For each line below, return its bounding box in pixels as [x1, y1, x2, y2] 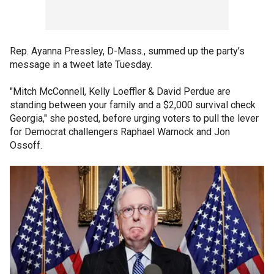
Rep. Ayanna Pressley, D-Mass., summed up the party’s [10, 45, 245, 57]
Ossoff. [10, 139, 42, 151]
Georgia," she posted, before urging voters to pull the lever [10, 113, 259, 124]
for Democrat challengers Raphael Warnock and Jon [10, 126, 230, 138]
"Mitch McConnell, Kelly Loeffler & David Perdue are [10, 86, 231, 97]
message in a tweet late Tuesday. [10, 59, 152, 70]
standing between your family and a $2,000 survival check [10, 99, 256, 111]
